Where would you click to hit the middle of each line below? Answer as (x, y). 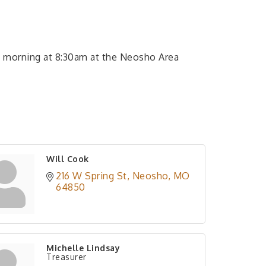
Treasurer (66, 257)
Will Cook (68, 159)
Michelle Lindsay (83, 248)
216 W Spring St (91, 176)
